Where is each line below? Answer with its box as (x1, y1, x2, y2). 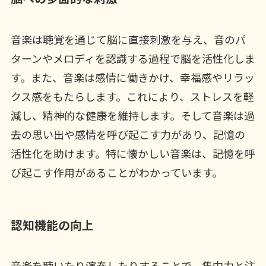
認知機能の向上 (10, 216, 94, 233)
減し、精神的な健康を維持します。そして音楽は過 (10, 107, 255, 123)
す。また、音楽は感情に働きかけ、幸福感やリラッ (10, 69, 255, 85)
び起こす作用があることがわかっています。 (10, 164, 223, 180)
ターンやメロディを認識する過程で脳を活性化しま (10, 50, 255, 66)
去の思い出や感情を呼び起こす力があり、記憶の (10, 126, 245, 142)
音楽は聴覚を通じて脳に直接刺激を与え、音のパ (10, 31, 246, 47)
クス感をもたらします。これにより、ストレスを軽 (10, 88, 254, 104)
